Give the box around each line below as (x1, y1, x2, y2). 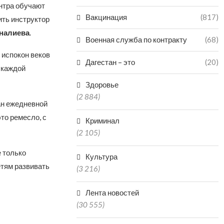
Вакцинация (85, 12, 127, 21)
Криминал (85, 116, 120, 125)
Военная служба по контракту (85, 35, 187, 44)
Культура (85, 152, 118, 161)
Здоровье (85, 80, 119, 89)
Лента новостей (85, 188, 139, 197)
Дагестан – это (85, 57, 135, 66)
